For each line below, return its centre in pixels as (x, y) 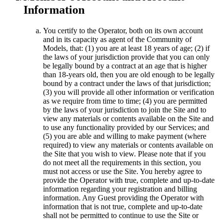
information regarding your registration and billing (120, 189)
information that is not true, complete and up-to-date (123, 206)
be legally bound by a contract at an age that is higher (125, 66)
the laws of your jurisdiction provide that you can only (126, 57)
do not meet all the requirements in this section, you (122, 162)
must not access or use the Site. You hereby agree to (122, 171)
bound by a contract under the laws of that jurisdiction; (127, 83)
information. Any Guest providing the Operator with (123, 197)
